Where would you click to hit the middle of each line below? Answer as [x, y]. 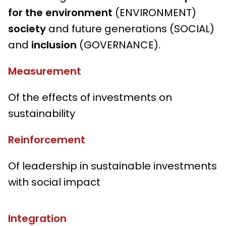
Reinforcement [47, 140]
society [28, 29]
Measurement [45, 71]
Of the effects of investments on [90, 98]
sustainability [42, 114]
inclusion [55, 45]
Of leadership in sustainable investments [112, 166]
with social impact [54, 182]
